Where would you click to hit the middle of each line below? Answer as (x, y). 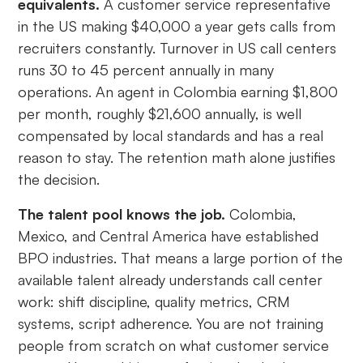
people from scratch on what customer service (174, 346)
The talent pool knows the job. (122, 214)
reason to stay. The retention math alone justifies (177, 158)
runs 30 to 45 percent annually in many (146, 70)
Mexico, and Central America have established (169, 236)
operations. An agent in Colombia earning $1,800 (178, 92)
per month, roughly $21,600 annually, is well (160, 114)
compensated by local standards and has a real (171, 136)
